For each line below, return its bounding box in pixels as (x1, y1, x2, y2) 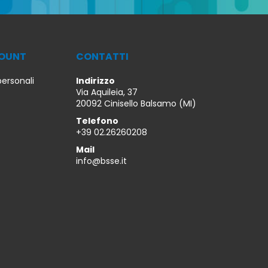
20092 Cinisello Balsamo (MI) (76, 97, 196, 109)
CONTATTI (76, 49, 129, 63)
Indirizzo (76, 74, 115, 87)
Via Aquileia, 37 (76, 86, 138, 98)
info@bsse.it (76, 154, 127, 167)
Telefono (76, 114, 118, 127)
